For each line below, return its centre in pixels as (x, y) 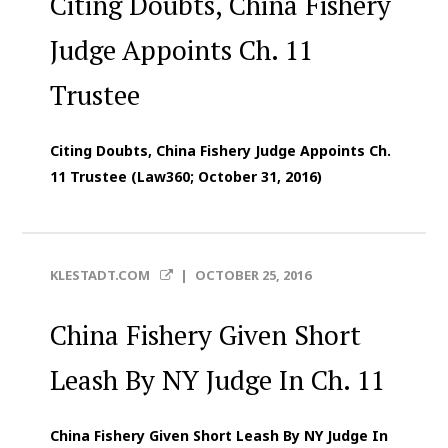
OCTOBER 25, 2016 (252, 275)
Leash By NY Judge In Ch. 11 (218, 380)
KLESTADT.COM (102, 275)
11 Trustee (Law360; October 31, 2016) (186, 177)
